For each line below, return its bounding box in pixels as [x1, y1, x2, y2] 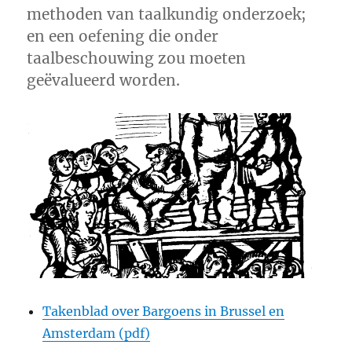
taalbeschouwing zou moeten [27, 49, 247, 68]
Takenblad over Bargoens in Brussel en [42, 302, 285, 319]
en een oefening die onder [27, 27, 219, 46]
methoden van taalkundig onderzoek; [27, 5, 307, 24]
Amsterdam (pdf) [42, 324, 151, 341]
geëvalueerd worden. [27, 71, 181, 90]
